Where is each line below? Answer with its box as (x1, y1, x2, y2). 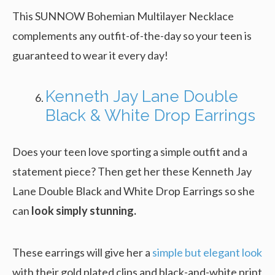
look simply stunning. (31, 203, 136, 217)
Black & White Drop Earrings (45, 106, 255, 125)
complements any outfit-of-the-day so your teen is (12, 28, 252, 42)
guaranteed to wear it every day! (12, 48, 168, 62)
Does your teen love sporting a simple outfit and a (12, 144, 247, 158)
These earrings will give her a (12, 245, 152, 259)
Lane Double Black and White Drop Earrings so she (12, 184, 255, 198)
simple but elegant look (152, 245, 262, 259)
